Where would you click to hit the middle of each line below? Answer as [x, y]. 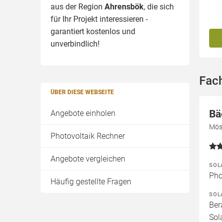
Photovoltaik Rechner [88, 136]
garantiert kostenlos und [93, 31]
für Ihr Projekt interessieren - [99, 19]
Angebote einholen [83, 113]
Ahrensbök [124, 7]
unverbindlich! [75, 44]
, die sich [159, 7]
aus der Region [78, 7]
